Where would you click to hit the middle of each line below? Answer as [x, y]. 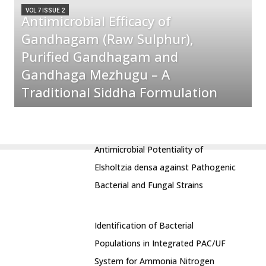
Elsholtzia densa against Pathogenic [165, 167]
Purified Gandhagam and [100, 56]
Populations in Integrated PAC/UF [160, 243]
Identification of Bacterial [144, 225]
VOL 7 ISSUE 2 [45, 10]
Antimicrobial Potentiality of [149, 149]
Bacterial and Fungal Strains [149, 185]
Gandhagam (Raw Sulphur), [107, 39]
